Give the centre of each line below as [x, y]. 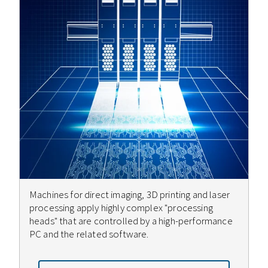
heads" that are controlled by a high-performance [131, 220]
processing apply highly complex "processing [121, 207]
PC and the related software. [90, 234]
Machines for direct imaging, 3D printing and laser [130, 194]
